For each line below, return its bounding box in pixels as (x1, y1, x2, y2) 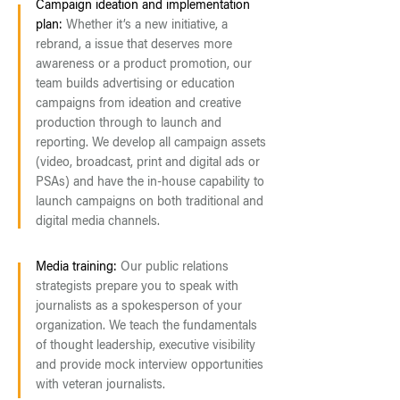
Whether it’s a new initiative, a (62, 20, 228, 32)
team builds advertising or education (36, 79, 235, 91)
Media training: (36, 262, 121, 274)
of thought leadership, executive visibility (36, 340, 255, 353)
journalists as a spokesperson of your (36, 301, 242, 313)
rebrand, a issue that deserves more (36, 39, 232, 52)
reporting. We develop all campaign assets (36, 137, 266, 150)
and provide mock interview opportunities (36, 360, 263, 372)
